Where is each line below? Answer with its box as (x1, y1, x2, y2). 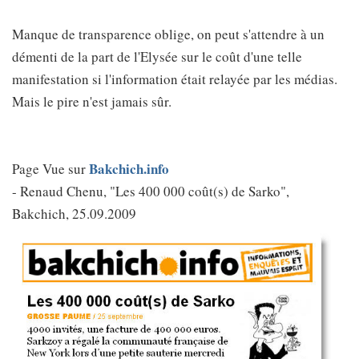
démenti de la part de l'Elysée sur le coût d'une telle (12, 47, 302, 66)
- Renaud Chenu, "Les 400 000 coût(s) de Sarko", (12, 182, 289, 200)
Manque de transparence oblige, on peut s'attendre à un (12, 25, 325, 43)
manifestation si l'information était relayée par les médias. (12, 70, 337, 88)
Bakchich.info (89, 159, 169, 179)
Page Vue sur (12, 159, 89, 178)
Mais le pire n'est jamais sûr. (12, 92, 171, 111)
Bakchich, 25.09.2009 (12, 204, 136, 223)
